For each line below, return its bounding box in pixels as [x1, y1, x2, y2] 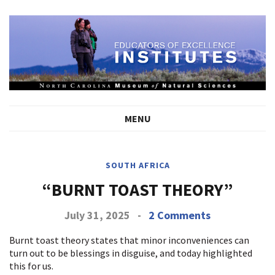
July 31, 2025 [64, 208, 130, 223]
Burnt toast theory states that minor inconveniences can [9, 234, 249, 247]
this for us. [9, 260, 55, 273]
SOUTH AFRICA [105, 160, 170, 171]
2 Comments [149, 208, 211, 223]
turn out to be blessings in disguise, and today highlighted [9, 247, 252, 260]
